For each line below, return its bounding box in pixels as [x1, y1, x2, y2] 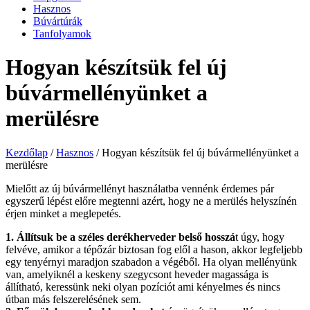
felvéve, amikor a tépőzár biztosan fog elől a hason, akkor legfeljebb [6, 243, 302, 255]
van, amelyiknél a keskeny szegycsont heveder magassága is [6, 268, 268, 280]
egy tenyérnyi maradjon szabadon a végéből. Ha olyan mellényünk [6, 255, 297, 268]
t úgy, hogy [235, 230, 284, 243]
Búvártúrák [33, 15, 82, 27]
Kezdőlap [6, 146, 48, 158]
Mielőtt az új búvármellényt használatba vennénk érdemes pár [6, 182, 274, 194]
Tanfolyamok [33, 28, 91, 39]
